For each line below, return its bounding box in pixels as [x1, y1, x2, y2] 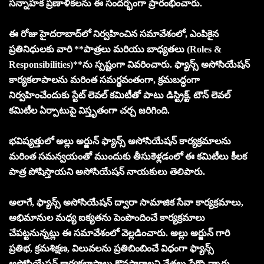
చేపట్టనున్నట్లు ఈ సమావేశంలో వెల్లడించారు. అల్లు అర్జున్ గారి [9, 227, 230, 238]
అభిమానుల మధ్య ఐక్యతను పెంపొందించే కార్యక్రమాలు [9, 212, 205, 223]
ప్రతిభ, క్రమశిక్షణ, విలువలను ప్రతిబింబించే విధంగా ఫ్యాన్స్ [9, 243, 214, 253]
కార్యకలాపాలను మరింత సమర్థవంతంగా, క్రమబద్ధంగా [9, 74, 200, 85]
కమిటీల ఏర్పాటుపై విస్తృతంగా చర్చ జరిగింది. [9, 105, 170, 115]
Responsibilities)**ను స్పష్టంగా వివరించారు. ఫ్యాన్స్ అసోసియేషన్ [9, 59, 250, 70]
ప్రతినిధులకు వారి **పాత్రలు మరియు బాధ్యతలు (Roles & [9, 44, 222, 54]
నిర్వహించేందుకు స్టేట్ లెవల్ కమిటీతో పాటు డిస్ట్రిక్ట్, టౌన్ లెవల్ [9, 90, 230, 100]
